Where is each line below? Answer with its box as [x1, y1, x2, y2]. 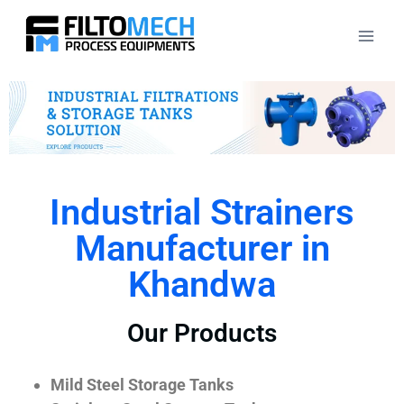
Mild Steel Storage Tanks [50, 374, 234, 394]
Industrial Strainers [50, 190, 354, 234]
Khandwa [128, 262, 276, 306]
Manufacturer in [74, 226, 330, 270]
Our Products [127, 317, 277, 348]
